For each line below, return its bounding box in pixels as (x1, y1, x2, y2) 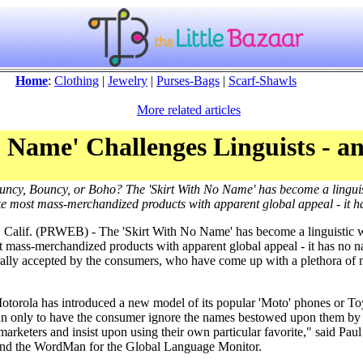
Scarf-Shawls (228, 74, 297, 88)
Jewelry (108, 74, 147, 88)
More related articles (137, 103, 241, 117)
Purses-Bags (156, 74, 220, 88)
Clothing (54, 74, 99, 88)
